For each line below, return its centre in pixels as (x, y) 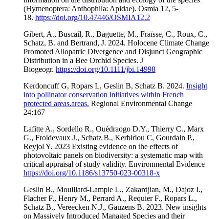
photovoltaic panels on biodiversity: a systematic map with (113, 155)
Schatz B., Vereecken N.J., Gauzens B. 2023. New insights (115, 207)
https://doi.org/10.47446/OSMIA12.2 (93, 17)
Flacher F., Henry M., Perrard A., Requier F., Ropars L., (110, 198)
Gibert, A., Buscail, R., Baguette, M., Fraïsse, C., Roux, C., (115, 34)
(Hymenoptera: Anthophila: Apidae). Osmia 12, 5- (101, 8)
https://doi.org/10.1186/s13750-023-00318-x (92, 173)
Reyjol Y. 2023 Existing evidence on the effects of (101, 146)
